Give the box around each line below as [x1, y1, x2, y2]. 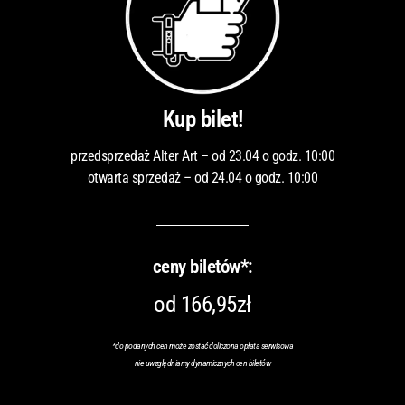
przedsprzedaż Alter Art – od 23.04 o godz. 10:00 [71, 146, 334, 165]
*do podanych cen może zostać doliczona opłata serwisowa [111, 340, 294, 351]
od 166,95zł [154, 290, 251, 317]
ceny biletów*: [152, 255, 253, 278]
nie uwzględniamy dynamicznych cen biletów [134, 357, 271, 368]
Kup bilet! [162, 105, 243, 132]
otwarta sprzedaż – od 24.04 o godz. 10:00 [87, 168, 318, 186]
